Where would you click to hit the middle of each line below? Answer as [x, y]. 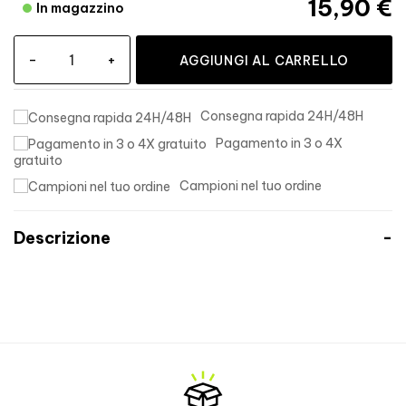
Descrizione [62, 238]
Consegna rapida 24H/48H [282, 116]
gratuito [38, 160]
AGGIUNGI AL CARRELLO [265, 61]
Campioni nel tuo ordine [251, 185]
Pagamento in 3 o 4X [279, 143]
